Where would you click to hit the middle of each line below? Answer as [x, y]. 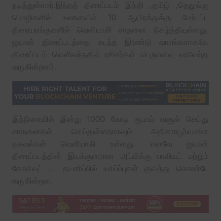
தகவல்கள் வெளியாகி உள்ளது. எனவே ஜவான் [110, 143]
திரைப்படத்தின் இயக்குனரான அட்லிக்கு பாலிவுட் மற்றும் [110, 156]
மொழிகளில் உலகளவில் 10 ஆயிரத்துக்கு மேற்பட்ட [110, 17]
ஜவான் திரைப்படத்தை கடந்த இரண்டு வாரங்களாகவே [110, 42]
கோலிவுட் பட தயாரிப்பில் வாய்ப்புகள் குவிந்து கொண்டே [110, 168]
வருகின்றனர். [34, 66]
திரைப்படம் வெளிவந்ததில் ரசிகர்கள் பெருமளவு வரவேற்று [110, 54]
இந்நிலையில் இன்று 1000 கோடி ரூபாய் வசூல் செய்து [110, 119]
